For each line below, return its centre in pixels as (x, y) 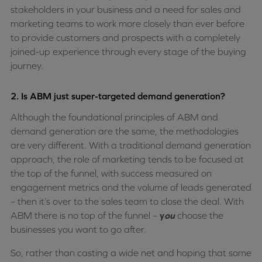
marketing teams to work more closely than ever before (127, 23)
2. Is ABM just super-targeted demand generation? (118, 96)
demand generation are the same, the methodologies (125, 131)
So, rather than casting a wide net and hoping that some (131, 253)
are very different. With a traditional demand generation (131, 145)
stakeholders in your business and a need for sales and (126, 9)
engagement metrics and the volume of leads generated (131, 187)
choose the (199, 215)
